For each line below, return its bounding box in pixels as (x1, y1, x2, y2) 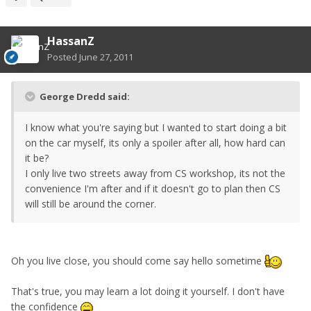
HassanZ (47, 33, 94, 49)
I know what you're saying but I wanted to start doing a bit (25, 121, 287, 135)
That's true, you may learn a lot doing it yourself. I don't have (11, 285, 285, 299)
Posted (47, 51, 79, 64)
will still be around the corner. (25, 197, 156, 211)
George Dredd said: (37, 90, 130, 103)
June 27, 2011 (79, 51, 133, 64)
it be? (25, 151, 49, 165)
